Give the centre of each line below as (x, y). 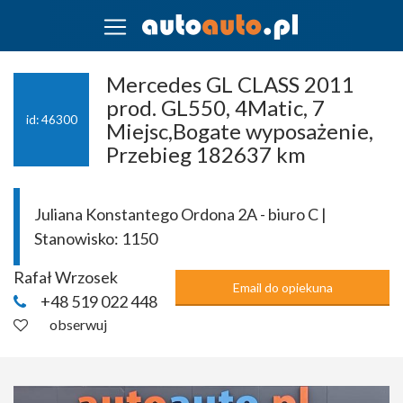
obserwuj (78, 324)
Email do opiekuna (282, 287)
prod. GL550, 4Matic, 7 (216, 107)
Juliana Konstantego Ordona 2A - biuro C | (180, 214)
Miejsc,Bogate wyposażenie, (240, 130)
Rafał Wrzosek (66, 277)
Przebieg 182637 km (206, 154)
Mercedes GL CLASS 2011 (231, 84)
